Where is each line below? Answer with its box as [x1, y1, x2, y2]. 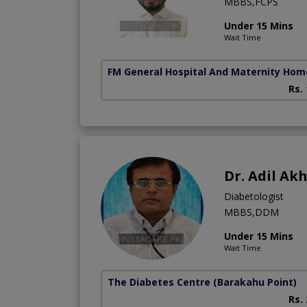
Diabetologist [224, 190, 284, 204]
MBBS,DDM [224, 206, 279, 219]
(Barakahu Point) [213, 275, 297, 289]
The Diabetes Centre [108, 275, 210, 289]
